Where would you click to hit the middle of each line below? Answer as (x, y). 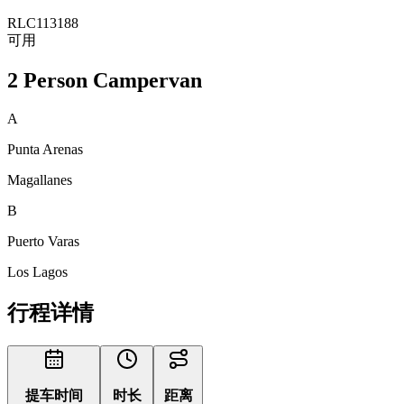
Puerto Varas (43, 242)
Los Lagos (37, 272)
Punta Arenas (45, 150)
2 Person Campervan (105, 81)
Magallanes (40, 180)
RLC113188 (43, 23)
